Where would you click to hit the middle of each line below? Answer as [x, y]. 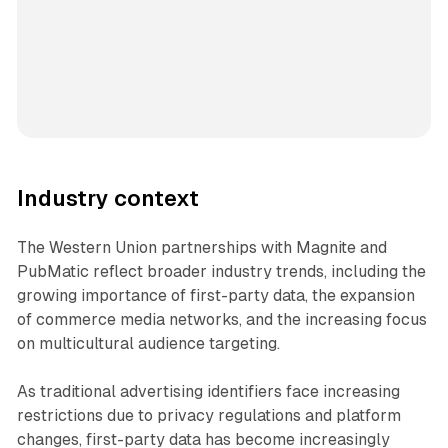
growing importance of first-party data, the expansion [215, 296]
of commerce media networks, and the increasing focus [221, 320]
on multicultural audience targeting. [148, 344]
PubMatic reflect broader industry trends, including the [221, 272]
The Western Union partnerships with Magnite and [201, 248]
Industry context [107, 199]
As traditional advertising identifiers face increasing [208, 392]
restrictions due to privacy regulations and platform [208, 416]
